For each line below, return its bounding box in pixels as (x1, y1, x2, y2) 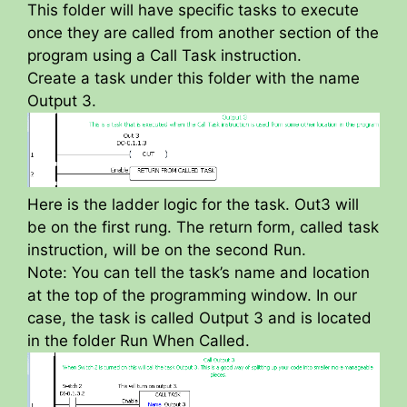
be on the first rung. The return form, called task (27, 218, 379, 237)
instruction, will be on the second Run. (27, 241, 306, 260)
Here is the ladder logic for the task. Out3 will (27, 195, 359, 214)
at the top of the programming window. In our (27, 286, 357, 305)
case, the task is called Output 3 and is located (27, 309, 372, 328)
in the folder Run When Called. (27, 332, 250, 351)
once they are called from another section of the (27, 24, 379, 43)
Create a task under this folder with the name (27, 69, 360, 88)
